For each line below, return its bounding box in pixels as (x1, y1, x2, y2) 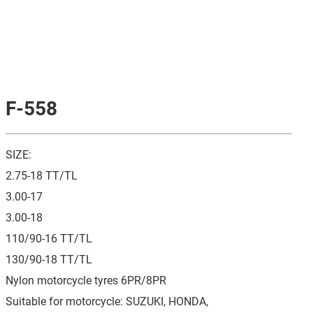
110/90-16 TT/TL (5, 231, 92, 245)
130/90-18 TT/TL (5, 252, 92, 266)
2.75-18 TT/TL (5, 168, 78, 182)
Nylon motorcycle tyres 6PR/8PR (5, 272, 166, 287)
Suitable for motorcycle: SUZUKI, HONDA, (5, 293, 208, 308)
